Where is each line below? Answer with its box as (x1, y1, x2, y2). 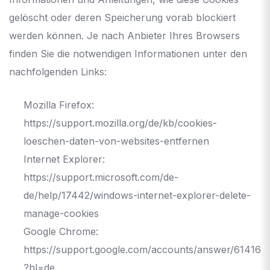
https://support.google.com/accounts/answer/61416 (24, 243, 261, 256)
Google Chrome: (24, 225, 98, 237)
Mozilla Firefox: (24, 98, 94, 111)
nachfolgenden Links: (9, 65, 107, 78)
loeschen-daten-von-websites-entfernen (24, 134, 209, 147)
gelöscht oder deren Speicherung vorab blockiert (9, 11, 236, 24)
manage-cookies (24, 207, 99, 219)
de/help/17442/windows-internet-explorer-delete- (24, 189, 251, 201)
